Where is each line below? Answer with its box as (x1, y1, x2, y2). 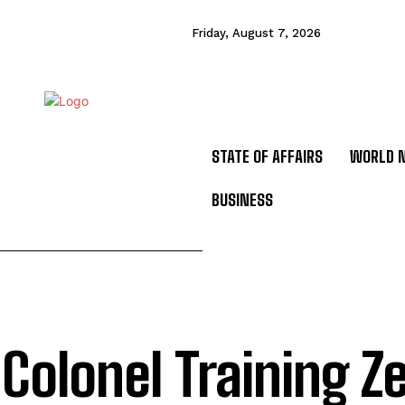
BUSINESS (212, 190, 273, 210)
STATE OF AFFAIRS (212, 146, 323, 166)
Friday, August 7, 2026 (191, 26, 321, 40)
